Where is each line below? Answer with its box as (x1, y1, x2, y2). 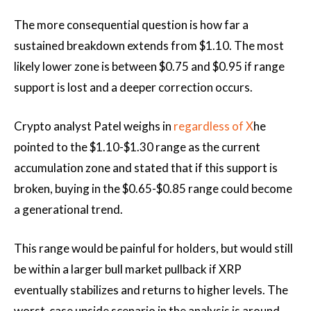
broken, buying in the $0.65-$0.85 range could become (14, 181, 292, 196)
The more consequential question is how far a (14, 17, 249, 32)
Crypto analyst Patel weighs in (14, 119, 174, 133)
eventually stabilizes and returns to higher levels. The (14, 283, 288, 297)
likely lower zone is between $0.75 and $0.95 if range (14, 59, 285, 74)
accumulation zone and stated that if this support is (14, 160, 278, 175)
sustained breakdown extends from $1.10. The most (14, 38, 284, 53)
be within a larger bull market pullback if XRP (14, 262, 242, 276)
